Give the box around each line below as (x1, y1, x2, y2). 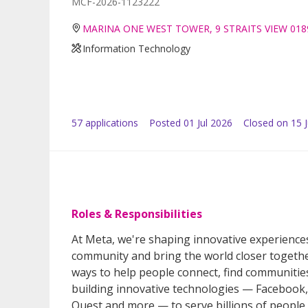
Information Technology (82, 41, 191, 55)
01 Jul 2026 (184, 115, 232, 129)
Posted (149, 115, 181, 129)
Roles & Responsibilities (71, 206, 202, 221)
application (82, 115, 133, 129)
